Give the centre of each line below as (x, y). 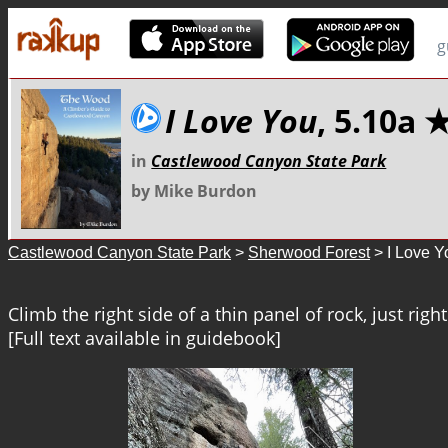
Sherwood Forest (309, 252)
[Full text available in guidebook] (144, 338)
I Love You (241, 120)
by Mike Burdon (194, 191)
